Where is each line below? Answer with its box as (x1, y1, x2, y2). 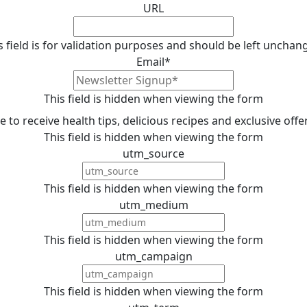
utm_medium (119, 197, 188, 213)
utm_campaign (114, 249, 193, 265)
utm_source (123, 146, 184, 162)
